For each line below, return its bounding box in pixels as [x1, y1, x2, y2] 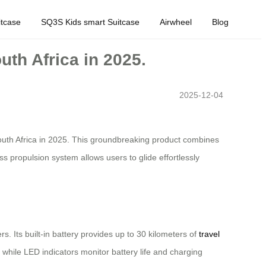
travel [199, 229, 220, 239]
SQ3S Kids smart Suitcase [41, 17, 140, 27]
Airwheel [160, 17, 192, 27]
